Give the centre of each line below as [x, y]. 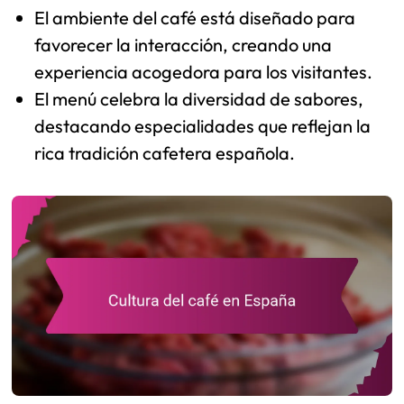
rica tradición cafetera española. [165, 153]
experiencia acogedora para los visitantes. [204, 72]
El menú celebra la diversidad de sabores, [199, 99]
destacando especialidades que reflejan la [203, 126]
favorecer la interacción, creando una [184, 45]
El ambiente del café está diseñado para [195, 18]
